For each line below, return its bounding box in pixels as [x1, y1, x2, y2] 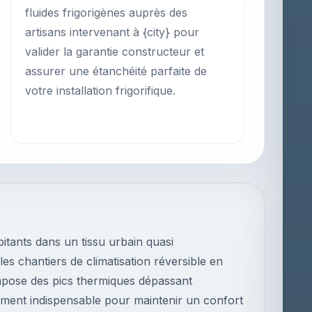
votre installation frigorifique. [25, 84, 176, 97]
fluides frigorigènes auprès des [25, 6, 188, 19]
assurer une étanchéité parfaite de [25, 64, 208, 78]
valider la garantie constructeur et [25, 45, 205, 58]
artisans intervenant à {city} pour [25, 25, 200, 39]
